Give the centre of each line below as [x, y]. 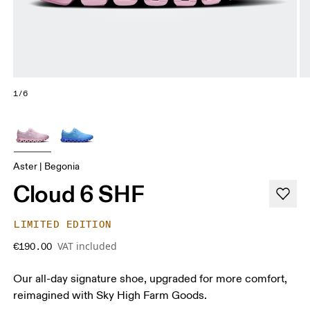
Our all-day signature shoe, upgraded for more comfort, [151, 279]
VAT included [88, 246]
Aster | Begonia [47, 166]
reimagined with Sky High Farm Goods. [110, 295]
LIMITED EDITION [63, 224]
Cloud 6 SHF [79, 193]
